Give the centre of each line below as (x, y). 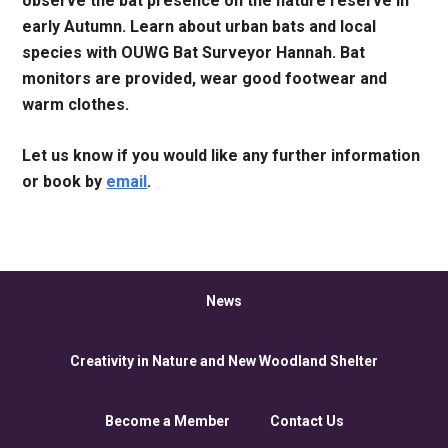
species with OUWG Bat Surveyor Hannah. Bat (194, 53)
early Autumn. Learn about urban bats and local (199, 27)
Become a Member (167, 420)
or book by (64, 182)
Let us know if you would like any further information (221, 156)
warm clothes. (76, 105)
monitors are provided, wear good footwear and (205, 79)
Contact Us (306, 420)
